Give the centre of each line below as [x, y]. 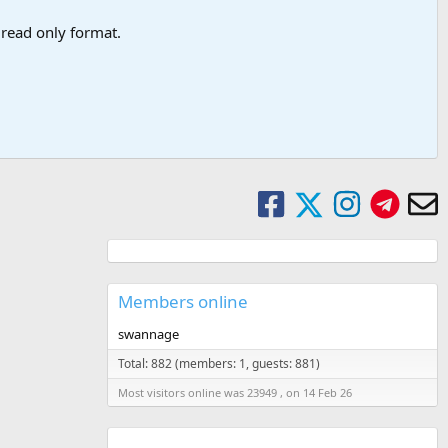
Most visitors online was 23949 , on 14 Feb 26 [235, 393]
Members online [183, 302]
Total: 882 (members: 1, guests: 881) [219, 364]
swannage [148, 334]
